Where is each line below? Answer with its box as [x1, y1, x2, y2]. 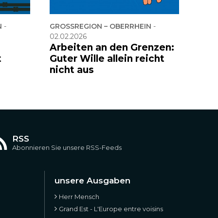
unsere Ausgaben [54, 175, 131, 185]
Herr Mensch [59, 192, 100, 200]
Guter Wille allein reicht [50, 53, 164, 64]
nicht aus [50, 64, 94, 75]
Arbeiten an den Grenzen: [50, 41, 174, 53]
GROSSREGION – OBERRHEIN [50, 21, 146, 31]
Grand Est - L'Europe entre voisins [59, 204, 163, 213]
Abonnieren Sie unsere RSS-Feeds [12, 143, 122, 151]
